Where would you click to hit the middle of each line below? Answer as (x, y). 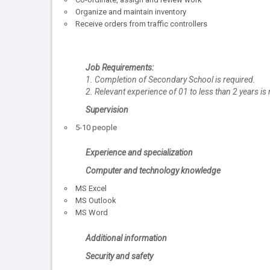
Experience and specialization (139, 153)
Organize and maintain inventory (131, 12)
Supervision (107, 109)
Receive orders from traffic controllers (141, 24)
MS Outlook (96, 201)
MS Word (92, 213)
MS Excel (91, 189)
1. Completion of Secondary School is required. (171, 79)
